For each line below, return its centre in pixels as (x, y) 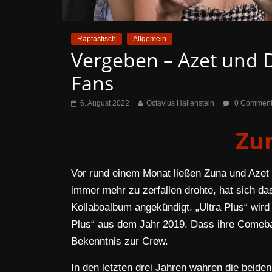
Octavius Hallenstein (180, 103)
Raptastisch (97, 39)
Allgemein (150, 39)
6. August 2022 (105, 103)
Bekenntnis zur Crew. (120, 241)
